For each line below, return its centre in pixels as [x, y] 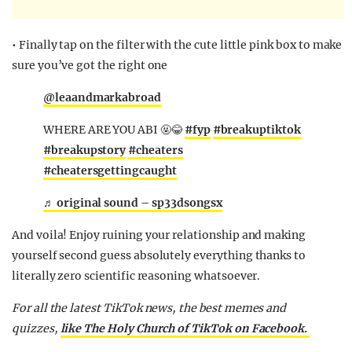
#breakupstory [85, 150]
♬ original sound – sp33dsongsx [133, 203]
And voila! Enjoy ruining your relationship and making [159, 235]
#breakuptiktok [257, 130]
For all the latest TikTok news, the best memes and [149, 308]
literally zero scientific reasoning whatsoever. [136, 276]
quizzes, [36, 329]
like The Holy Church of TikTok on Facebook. [185, 329]
